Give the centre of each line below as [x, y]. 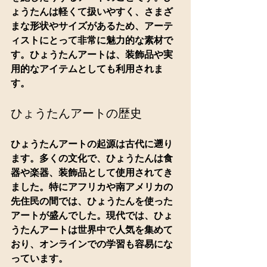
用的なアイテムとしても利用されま [87, 69]
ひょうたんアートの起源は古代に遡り [92, 144]
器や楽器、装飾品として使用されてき [92, 172]
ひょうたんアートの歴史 [76, 113]
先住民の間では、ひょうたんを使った [92, 201]
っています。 [39, 258]
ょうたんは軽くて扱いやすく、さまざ [92, 11]
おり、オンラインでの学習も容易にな [92, 244]
